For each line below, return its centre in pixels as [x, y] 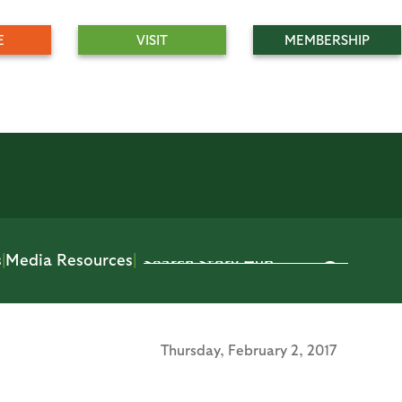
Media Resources [69, 259]
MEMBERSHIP [327, 39]
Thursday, [194, 350]
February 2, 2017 [283, 350]
